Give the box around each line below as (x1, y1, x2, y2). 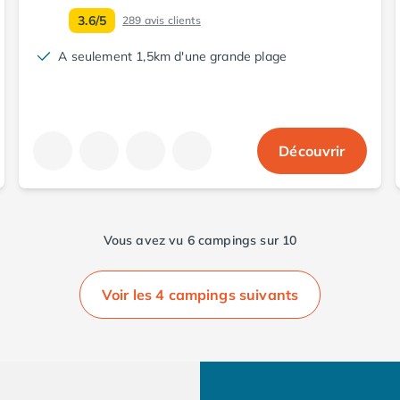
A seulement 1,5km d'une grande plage (58, 47, 287, 64)
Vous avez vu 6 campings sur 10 (103, 231, 297, 248)
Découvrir (279, 141, 346, 160)
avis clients (144, 12, 201, 27)
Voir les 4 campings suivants (101, 285, 299, 304)
